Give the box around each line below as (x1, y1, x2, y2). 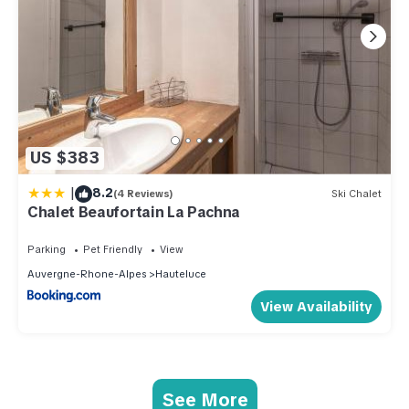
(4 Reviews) (113, 187, 173, 201)
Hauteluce (155, 267, 206, 280)
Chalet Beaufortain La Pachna (27, 202, 241, 222)
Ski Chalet (331, 187, 382, 201)
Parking (27, 242, 66, 256)
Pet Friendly (83, 242, 142, 256)
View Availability (260, 297, 372, 316)
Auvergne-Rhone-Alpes (27, 267, 146, 280)
